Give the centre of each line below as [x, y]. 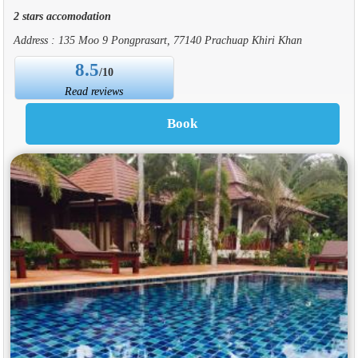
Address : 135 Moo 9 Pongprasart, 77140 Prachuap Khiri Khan [157, 40]
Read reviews [94, 91]
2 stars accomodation [62, 16]
